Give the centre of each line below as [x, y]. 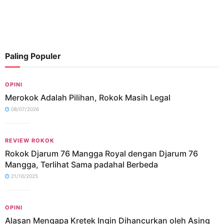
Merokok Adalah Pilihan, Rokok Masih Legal [88, 97]
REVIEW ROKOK [30, 140]
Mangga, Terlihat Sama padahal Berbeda [81, 164]
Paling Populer [33, 56]
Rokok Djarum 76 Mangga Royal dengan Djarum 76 [101, 153]
